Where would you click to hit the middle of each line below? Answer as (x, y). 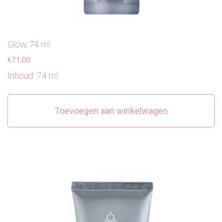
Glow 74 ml (29, 44)
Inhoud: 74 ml (33, 75)
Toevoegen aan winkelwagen (111, 111)
